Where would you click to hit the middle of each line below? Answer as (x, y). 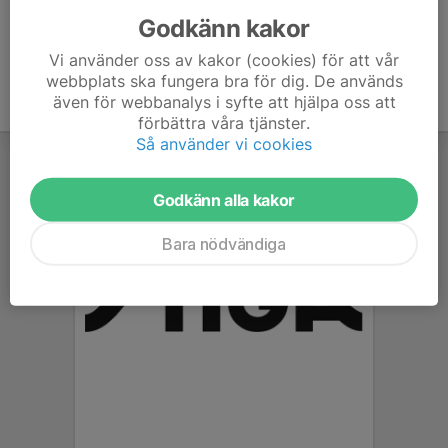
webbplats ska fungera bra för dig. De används (224, 80)
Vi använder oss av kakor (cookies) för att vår (224, 59)
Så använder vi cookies (224, 143)
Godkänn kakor (224, 28)
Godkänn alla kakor (224, 199)
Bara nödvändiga (224, 243)
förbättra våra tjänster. (224, 122)
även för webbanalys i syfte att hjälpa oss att (224, 101)
